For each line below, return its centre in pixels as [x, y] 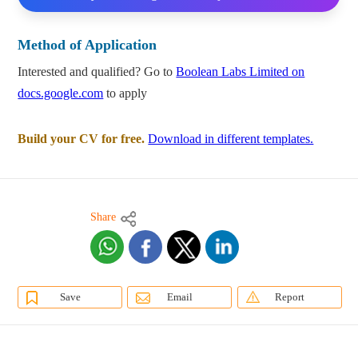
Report [289, 297]
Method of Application [88, 45]
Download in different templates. [231, 139]
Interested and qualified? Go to [97, 72]
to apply [125, 93]
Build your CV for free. [82, 139]
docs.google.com [61, 93]
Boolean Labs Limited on [241, 72]
